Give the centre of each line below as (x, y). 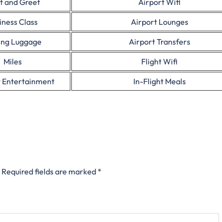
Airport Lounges (159, 22)
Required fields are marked (50, 171)
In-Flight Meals (159, 81)
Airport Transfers (159, 42)
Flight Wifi (159, 61)
